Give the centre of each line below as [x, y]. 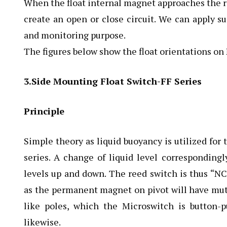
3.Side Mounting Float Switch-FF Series [113, 81]
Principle [44, 111]
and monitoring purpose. [75, 35]
